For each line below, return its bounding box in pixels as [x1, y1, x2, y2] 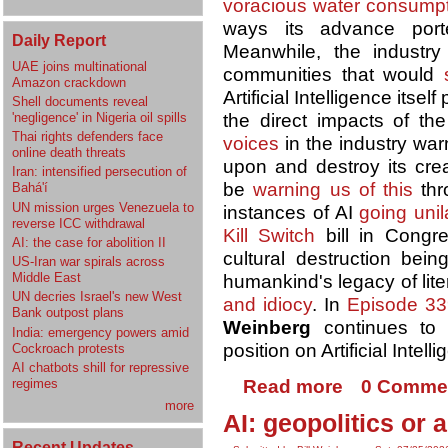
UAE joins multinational [12, 58, 147, 74]
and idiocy [223, 294, 312, 316]
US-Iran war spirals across [12, 254, 165, 270]
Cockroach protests [12, 340, 125, 356]
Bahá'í [12, 180, 48, 196]
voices [223, 133, 279, 155]
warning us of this [253, 179, 413, 201]
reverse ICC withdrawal [12, 215, 145, 231]
